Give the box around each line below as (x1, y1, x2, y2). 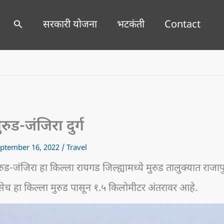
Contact (164, 18, 200, 31)
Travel (66, 143, 87, 153)
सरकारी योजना (42, 18, 97, 31)
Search (13, 17, 42, 29)
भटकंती (116, 18, 144, 31)
